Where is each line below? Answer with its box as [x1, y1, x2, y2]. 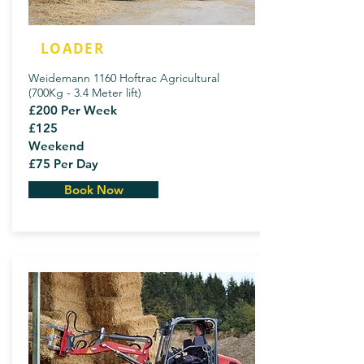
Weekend [28, 138, 84, 154]
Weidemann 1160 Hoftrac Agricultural [28, 71, 219, 85]
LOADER [41, 39, 105, 58]
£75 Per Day [28, 156, 98, 171]
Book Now [63, 182, 123, 197]
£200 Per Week [28, 102, 117, 118]
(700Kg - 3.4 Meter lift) [28, 85, 141, 100]
